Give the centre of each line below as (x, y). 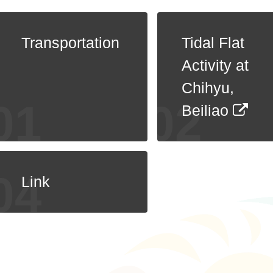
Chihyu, (208, 88)
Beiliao (207, 110)
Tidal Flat (213, 43)
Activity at (215, 65)
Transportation (70, 43)
